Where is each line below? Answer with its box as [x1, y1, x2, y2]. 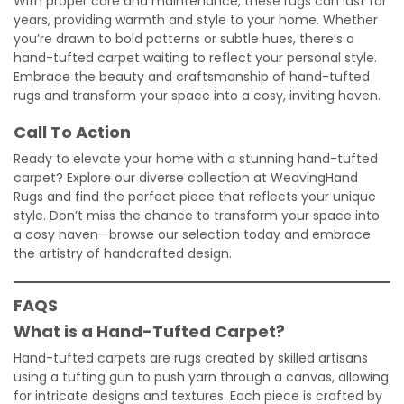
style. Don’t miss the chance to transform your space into [14, 206, 380, 225]
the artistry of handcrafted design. [14, 243, 232, 262]
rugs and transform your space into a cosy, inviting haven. [14, 86, 381, 105]
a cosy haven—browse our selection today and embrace [14, 225, 371, 243]
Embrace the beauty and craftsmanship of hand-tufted [14, 67, 370, 86]
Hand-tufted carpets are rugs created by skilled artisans [14, 348, 368, 367]
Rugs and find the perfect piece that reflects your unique [14, 187, 376, 206]
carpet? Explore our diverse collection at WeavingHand [14, 168, 358, 187]
